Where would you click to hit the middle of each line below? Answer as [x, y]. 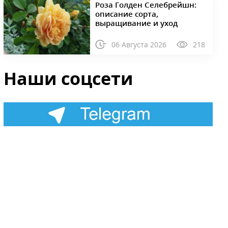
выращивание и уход [136, 23]
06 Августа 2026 [139, 44]
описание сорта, [126, 13]
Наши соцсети [68, 78]
